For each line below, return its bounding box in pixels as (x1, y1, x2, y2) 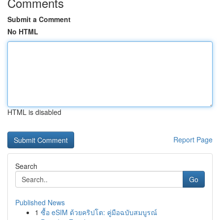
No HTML (7, 27, 38, 36)
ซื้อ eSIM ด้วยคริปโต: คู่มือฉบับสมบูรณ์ (41, 207, 157, 217)
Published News (15, 197, 65, 207)
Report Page (173, 135, 213, 144)
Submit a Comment (7, 14, 71, 24)
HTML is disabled (7, 107, 61, 117)
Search (15, 161, 37, 171)
